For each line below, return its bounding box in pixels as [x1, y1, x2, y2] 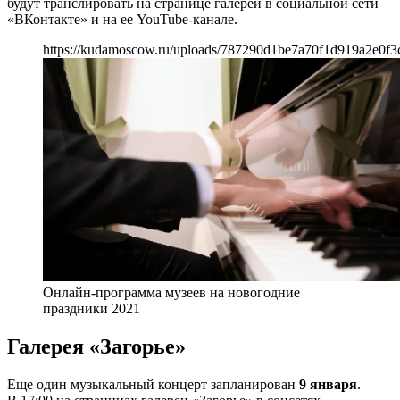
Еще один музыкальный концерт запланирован [7, 376, 299, 392]
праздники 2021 [43, 300, 140, 316]
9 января [299, 376, 357, 392]
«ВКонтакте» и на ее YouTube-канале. [7, 11, 237, 27]
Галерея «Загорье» [7, 334, 186, 358]
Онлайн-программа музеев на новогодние [43, 284, 300, 300]
